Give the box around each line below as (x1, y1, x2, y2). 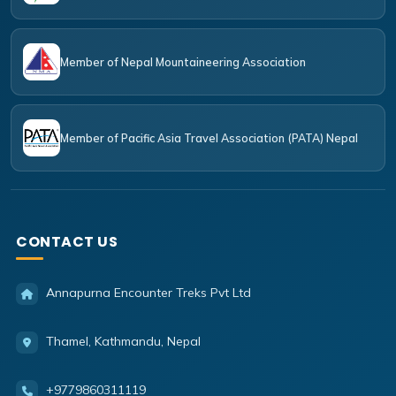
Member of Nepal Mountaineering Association (60, 55, 306, 70)
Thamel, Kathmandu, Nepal (46, 333, 201, 350)
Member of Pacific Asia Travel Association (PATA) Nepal (60, 131, 358, 146)
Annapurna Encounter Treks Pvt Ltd (46, 285, 251, 301)
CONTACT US (16, 232, 118, 253)
